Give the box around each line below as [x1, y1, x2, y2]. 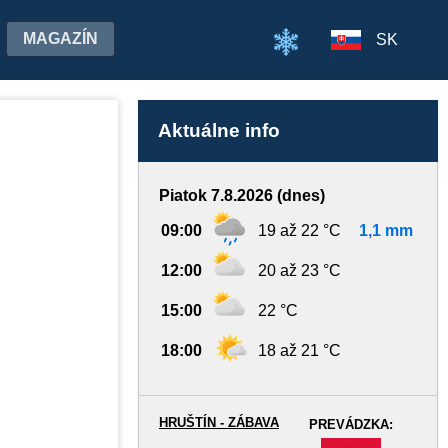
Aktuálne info [158, 120, 280, 141]
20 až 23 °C [258, 262, 341, 279]
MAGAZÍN [23, 30, 98, 47]
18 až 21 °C [258, 342, 341, 359]
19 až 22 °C [258, 222, 341, 239]
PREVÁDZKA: [309, 417, 393, 432]
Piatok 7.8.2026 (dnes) [159, 187, 325, 204]
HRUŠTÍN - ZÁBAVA [159, 415, 279, 430]
